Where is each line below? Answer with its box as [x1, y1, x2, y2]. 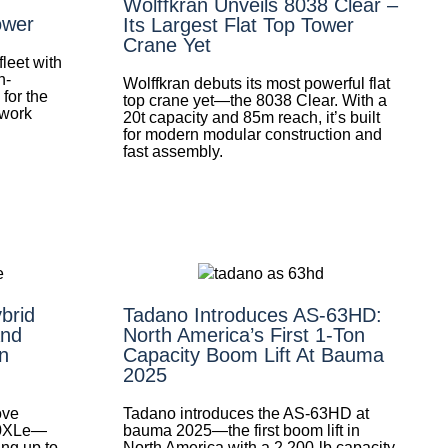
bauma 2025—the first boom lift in [122, 421, 360, 439]
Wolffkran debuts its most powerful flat [122, 74, 390, 92]
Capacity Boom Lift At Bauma [122, 343, 384, 366]
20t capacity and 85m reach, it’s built [122, 108, 380, 126]
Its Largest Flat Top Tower [122, 13, 354, 36]
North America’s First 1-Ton [122, 323, 365, 346]
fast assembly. [122, 142, 223, 160]
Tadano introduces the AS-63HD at [122, 404, 369, 422]
